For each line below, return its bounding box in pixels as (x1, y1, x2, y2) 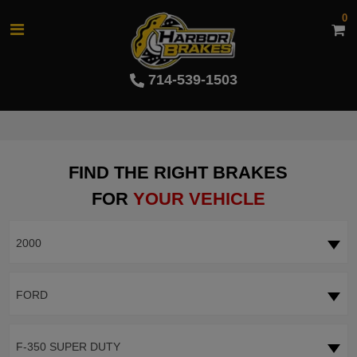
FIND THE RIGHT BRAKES (69, 163, 288, 183)
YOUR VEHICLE (132, 189, 265, 210)
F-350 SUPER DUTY (15, 340, 120, 354)
